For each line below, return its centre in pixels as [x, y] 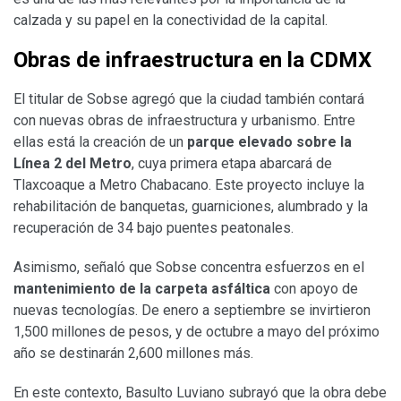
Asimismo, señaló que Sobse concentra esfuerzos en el [189, 267]
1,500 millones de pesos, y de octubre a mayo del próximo [196, 331]
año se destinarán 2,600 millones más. [133, 353]
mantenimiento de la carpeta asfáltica [142, 288]
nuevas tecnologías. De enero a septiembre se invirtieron [192, 310]
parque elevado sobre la [269, 141]
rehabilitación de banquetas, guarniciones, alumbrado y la [191, 206]
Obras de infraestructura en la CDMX [192, 60]
